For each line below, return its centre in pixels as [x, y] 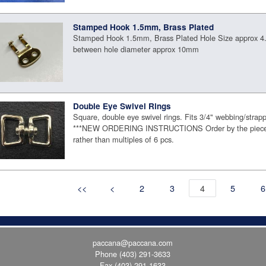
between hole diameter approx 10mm [136, 49]
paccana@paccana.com [133, 242]
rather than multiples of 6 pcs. [124, 140]
